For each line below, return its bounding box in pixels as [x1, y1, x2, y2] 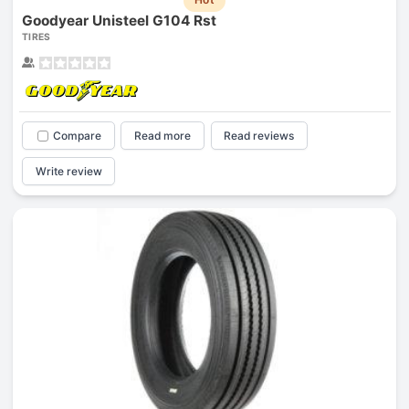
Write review [35, 163, 102, 178]
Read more [134, 129, 192, 143]
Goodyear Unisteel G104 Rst [21, 12, 216, 30]
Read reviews [224, 129, 295, 143]
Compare [52, 129, 101, 143]
